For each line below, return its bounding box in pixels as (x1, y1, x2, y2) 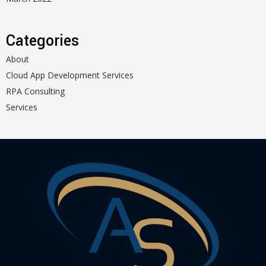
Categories (6, 30, 79, 52)
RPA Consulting (6, 85, 65, 97)
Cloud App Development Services (6, 69, 134, 81)
